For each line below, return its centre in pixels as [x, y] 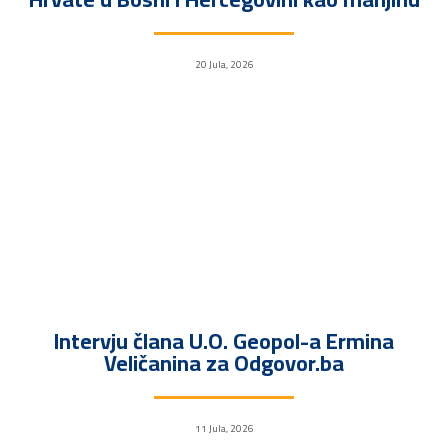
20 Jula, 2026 [224, 64]
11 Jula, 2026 [224, 428]
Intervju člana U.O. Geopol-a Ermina [224, 340]
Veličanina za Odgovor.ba [224, 362]
